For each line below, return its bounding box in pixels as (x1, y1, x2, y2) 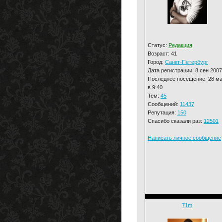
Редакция (168, 42, 192, 48)
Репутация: (148, 109, 177, 115)
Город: (148, 58, 165, 65)
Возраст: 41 (148, 50, 177, 56)
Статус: (148, 42, 168, 48)
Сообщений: (148, 101, 180, 107)
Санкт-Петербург (165, 58, 208, 65)
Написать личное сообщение (148, 134, 221, 141)
